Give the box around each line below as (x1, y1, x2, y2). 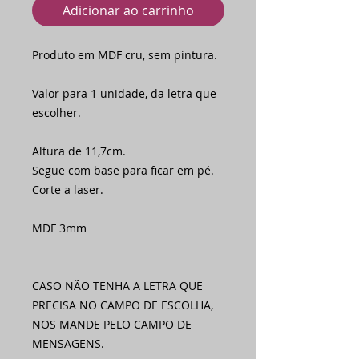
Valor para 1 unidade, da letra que (32, 86, 216, 102)
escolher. (32, 105, 81, 121)
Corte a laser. (32, 182, 103, 198)
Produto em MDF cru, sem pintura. (32, 47, 217, 63)
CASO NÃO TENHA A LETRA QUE (32, 278, 203, 294)
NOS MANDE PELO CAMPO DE (32, 317, 192, 333)
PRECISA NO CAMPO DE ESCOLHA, (32, 297, 213, 313)
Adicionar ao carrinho (63, 2, 194, 20)
